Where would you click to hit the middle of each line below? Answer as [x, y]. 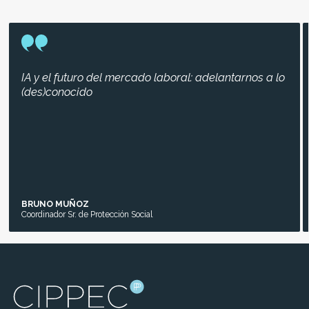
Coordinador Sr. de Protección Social [87, 214]
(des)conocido [57, 92]
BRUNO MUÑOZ [55, 204]
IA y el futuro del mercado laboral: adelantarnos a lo [153, 77]
